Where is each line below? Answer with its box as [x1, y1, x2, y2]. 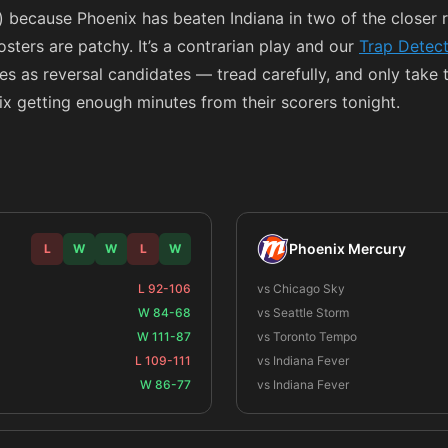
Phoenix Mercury [289, 240, 406, 257]
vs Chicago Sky [257, 281, 345, 296]
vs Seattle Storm [257, 305, 349, 320]
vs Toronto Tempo [257, 329, 357, 344]
